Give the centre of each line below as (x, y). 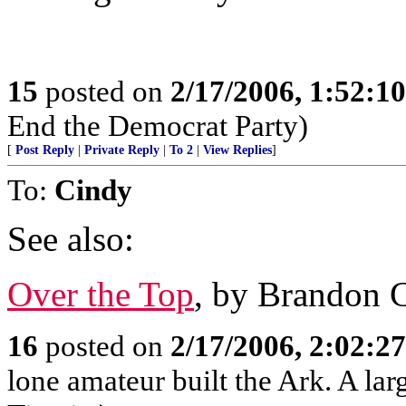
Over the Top (101, 294)
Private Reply (122, 150)
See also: (71, 239)
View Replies (237, 150)
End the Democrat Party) (158, 126)
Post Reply (45, 150)
